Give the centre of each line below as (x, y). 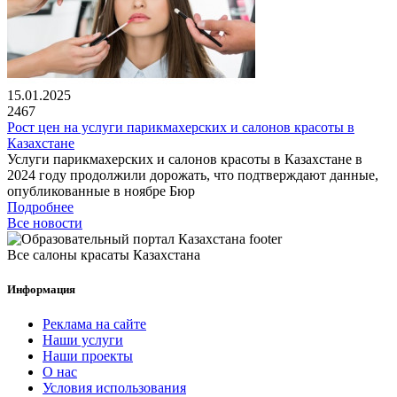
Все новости (45, 222)
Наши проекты (88, 356)
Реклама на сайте (94, 324)
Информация (41, 290)
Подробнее (40, 206)
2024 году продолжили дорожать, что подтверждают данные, (193, 175)
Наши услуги (83, 340)
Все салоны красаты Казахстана (104, 254)
